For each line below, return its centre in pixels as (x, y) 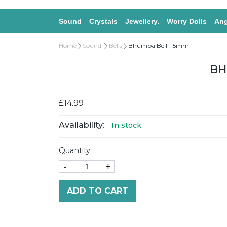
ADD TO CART (98, 191)
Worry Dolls (187, 21)
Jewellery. (142, 21)
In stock (126, 125)
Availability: (82, 125)
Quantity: (75, 150)
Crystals (103, 21)
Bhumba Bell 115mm (159, 45)
